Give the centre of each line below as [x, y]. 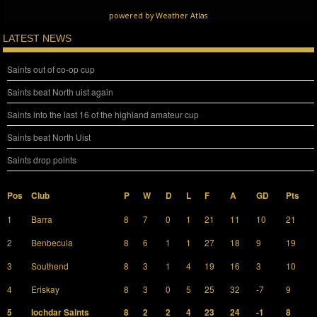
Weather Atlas [182, 15]
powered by [133, 15]
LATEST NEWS [38, 38]
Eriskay [46, 289]
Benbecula [52, 243]
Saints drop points [42, 160]
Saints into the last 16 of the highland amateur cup [103, 115]
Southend [50, 266]
